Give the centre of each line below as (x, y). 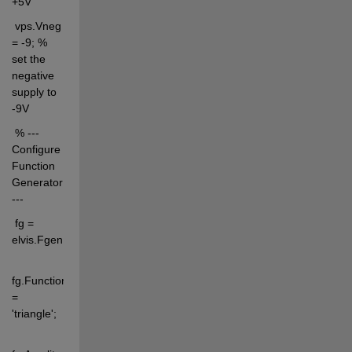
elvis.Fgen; (38, 239)
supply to (34, 92)
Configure (36, 149)
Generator (37, 182)
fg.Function (39, 280)
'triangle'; (34, 313)
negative (33, 75)
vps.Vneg (36, 26)
